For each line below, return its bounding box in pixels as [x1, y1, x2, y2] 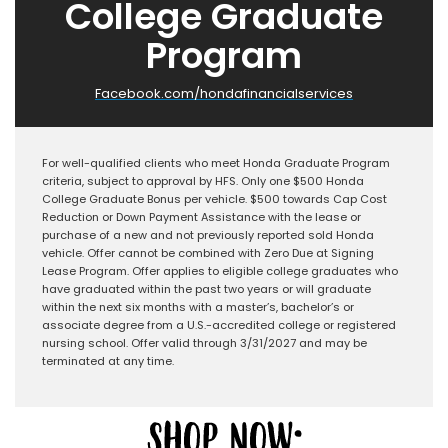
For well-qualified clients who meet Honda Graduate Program [42, 154, 390, 171]
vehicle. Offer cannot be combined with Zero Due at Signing [42, 244, 374, 261]
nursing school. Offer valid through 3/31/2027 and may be [42, 334, 367, 351]
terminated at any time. [42, 352, 174, 369]
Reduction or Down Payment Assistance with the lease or [42, 208, 361, 225]
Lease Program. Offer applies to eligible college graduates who [42, 262, 398, 279]
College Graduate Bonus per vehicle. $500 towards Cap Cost [42, 190, 387, 207]
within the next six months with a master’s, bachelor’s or [42, 298, 354, 315]
